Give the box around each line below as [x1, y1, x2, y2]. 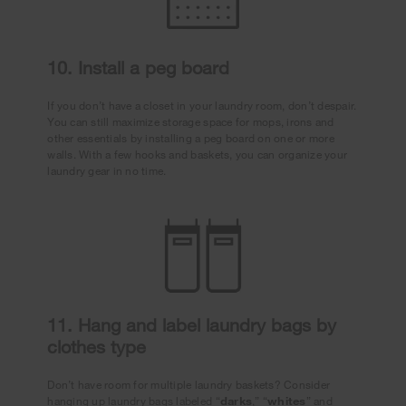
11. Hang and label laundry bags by [47, 314, 337, 335]
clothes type [47, 335, 147, 357]
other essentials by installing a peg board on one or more [47, 130, 334, 146]
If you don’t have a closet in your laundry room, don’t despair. [47, 98, 357, 113]
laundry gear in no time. [47, 163, 167, 179]
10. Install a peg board [47, 57, 230, 79]
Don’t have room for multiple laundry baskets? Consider [47, 376, 331, 391]
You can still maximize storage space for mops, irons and [47, 114, 334, 130]
